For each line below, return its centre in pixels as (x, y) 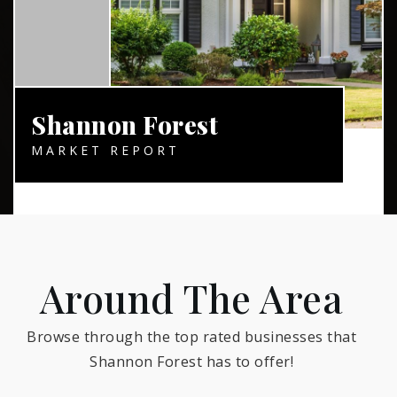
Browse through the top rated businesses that (191, 336)
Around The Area (191, 297)
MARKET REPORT (105, 150)
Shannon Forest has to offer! (191, 361)
